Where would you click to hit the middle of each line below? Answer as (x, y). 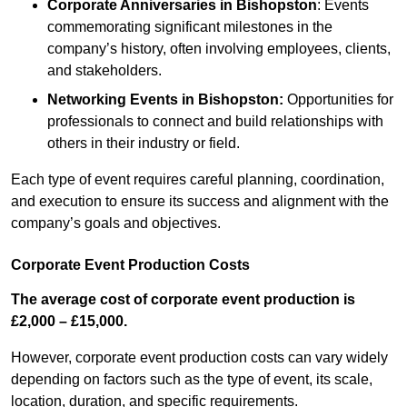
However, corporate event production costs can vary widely (199, 358)
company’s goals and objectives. (116, 223)
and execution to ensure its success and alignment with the (200, 202)
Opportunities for (338, 100)
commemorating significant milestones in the (190, 27)
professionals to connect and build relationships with (215, 122)
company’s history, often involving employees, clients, (219, 49)
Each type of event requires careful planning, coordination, (198, 180)
